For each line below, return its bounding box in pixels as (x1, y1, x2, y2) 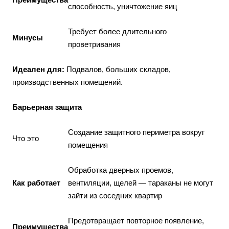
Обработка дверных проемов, (68, 166, 173, 174)
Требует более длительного (68, 27, 167, 36)
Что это (12, 134, 39, 143)
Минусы (12, 33, 43, 42)
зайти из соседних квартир (68, 191, 162, 200)
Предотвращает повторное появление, (68, 216, 204, 225)
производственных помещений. (12, 78, 123, 86)
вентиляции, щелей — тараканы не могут (68, 178, 213, 187)
